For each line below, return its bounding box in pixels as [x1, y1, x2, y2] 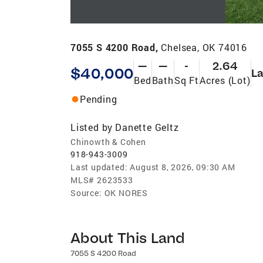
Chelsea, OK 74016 [161, 41, 248, 53]
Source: [70, 187, 102, 198]
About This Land [70, 228, 185, 247]
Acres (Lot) [199, 73, 251, 86]
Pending [80, 92, 117, 105]
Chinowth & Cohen [70, 136, 146, 147]
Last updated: [70, 161, 128, 173]
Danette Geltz [115, 120, 179, 133]
